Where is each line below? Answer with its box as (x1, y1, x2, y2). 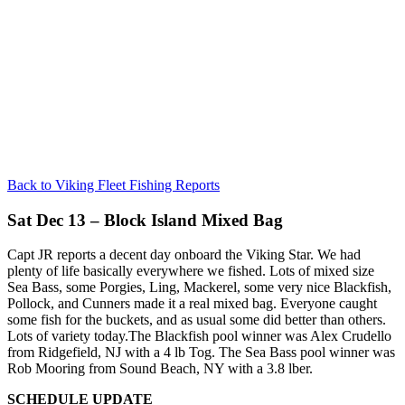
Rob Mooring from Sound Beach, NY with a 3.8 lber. (7, 361, 313, 377)
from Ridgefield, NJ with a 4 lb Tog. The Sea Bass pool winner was (7, 344, 395, 361)
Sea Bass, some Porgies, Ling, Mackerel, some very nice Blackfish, (7, 279, 391, 296)
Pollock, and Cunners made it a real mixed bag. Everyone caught (7, 296, 377, 312)
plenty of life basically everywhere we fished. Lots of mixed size (7, 263, 374, 279)
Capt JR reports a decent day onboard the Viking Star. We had (7, 247, 361, 263)
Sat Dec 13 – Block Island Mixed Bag (7, 210, 283, 230)
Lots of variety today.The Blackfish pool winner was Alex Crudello (7, 328, 391, 344)
